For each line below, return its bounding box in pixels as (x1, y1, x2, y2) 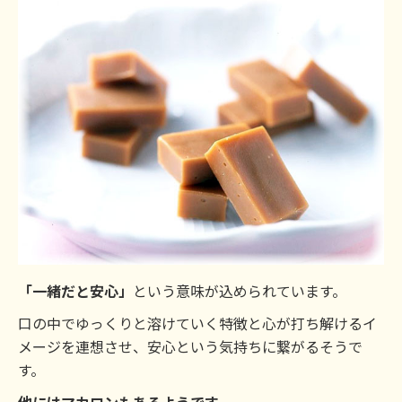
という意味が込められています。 (133, 279, 346, 301)
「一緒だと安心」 (18, 279, 133, 301)
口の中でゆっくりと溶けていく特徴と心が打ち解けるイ (18, 311, 377, 334)
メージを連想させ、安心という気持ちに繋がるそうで (18, 335, 363, 357)
